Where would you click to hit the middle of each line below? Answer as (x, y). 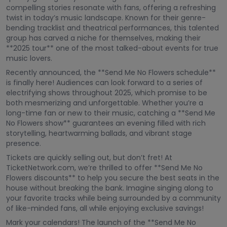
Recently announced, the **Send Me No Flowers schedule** (111, 72)
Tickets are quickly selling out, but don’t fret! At (89, 158)
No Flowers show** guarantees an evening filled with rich (106, 123)
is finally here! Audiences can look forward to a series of (104, 83)
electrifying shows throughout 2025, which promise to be (107, 93)
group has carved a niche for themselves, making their (103, 38)
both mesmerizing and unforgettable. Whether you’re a (105, 103)
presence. (24, 143)
